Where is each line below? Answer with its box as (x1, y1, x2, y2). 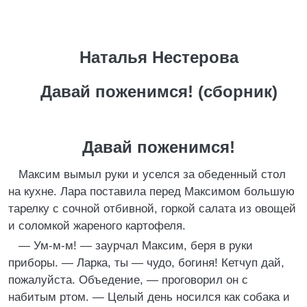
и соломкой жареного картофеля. (8, 219, 186, 232)
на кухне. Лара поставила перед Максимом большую (8, 185, 295, 198)
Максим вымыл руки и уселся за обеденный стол (19, 168, 286, 181)
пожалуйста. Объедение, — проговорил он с (8, 273, 248, 286)
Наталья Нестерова (79, 48, 238, 66)
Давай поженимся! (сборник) (40, 82, 278, 101)
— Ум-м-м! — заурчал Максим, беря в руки (19, 239, 253, 252)
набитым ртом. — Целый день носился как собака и (8, 291, 290, 304)
